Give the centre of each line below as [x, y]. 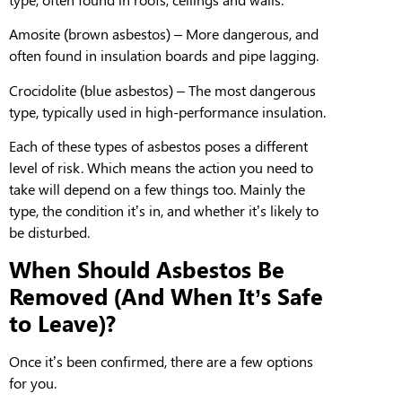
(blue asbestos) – [134, 90]
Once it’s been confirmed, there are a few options [161, 362]
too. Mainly [247, 188]
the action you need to [242, 167]
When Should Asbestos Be [147, 269]
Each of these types [70, 145]
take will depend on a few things [111, 188]
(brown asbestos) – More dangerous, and [191, 34]
